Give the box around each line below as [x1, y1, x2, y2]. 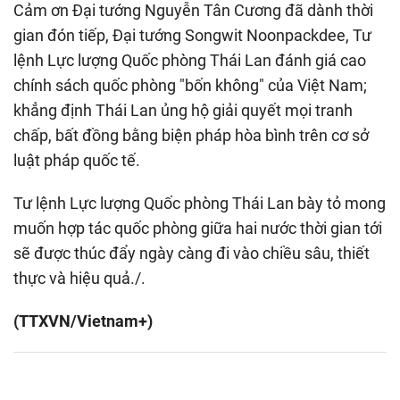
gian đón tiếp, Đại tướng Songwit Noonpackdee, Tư [13, 26, 371, 46]
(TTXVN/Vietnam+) [13, 312, 153, 331]
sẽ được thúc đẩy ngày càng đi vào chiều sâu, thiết [13, 244, 370, 263]
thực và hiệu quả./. [13, 269, 146, 288]
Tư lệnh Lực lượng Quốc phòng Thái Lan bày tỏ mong [13, 194, 386, 213]
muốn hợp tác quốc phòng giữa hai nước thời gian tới [13, 219, 382, 238]
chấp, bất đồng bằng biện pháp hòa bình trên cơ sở [13, 126, 369, 146]
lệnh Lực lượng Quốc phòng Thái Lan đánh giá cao [13, 51, 366, 71]
